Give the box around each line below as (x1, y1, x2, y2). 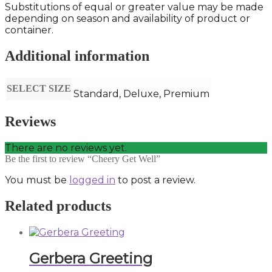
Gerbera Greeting (29, 250, 152, 268)
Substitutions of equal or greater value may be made (5, 1, 263, 13)
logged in (69, 174, 115, 186)
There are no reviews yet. (5, 141, 127, 154)
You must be (5, 174, 69, 186)
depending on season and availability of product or (5, 13, 250, 25)
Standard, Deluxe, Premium (73, 87, 209, 100)
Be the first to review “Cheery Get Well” (5, 153, 160, 164)
